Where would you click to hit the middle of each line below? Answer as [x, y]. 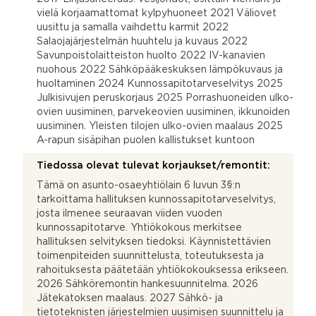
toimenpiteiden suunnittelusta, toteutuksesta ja [150, 256]
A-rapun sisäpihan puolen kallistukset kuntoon [146, 140]
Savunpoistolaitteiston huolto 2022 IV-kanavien [151, 55]
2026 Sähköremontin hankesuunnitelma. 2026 [147, 284]
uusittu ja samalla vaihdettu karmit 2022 [133, 27]
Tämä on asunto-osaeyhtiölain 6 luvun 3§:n [139, 185]
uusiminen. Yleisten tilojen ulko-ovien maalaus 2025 [160, 126]
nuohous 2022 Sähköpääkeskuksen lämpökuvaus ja [160, 69]
